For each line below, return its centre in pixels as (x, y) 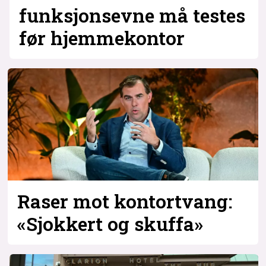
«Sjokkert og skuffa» (110, 224)
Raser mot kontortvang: (125, 202)
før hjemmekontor (102, 38)
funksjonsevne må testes (132, 15)
